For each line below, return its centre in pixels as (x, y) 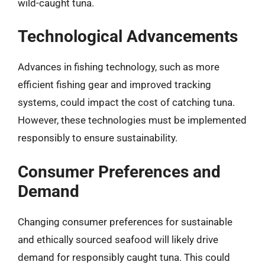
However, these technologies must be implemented (132, 120)
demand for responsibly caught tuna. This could (124, 257)
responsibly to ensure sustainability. (98, 138)
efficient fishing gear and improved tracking (114, 85)
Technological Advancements (128, 36)
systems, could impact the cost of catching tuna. (126, 102)
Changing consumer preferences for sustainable (125, 222)
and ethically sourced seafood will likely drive (118, 239)
